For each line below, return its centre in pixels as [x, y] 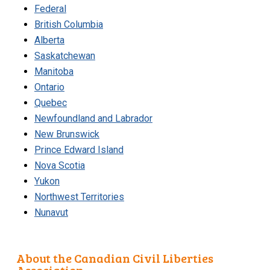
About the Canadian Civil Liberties [115, 258]
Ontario [49, 87]
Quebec [50, 102]
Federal [50, 8]
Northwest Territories [79, 196]
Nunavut [51, 212]
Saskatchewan [64, 55]
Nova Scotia [59, 165]
